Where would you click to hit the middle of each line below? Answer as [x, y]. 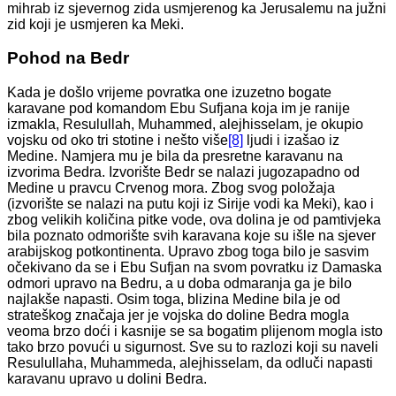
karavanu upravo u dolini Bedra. [107, 379]
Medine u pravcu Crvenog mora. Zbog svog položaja [171, 188]
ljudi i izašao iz [291, 141]
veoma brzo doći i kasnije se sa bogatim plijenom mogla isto [195, 331]
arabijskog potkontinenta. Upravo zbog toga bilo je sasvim [188, 252]
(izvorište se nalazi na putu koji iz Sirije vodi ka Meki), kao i [190, 204]
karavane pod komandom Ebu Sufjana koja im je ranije [179, 109]
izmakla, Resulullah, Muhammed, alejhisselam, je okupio [185, 125]
